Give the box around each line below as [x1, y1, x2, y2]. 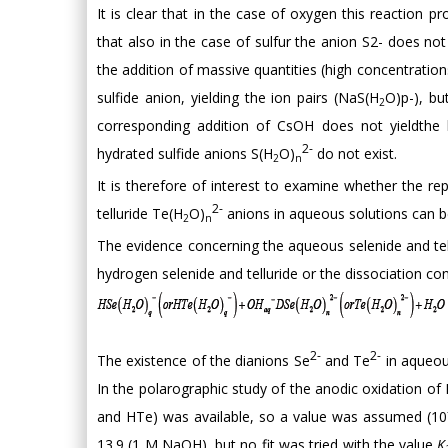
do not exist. [313, 144, 397, 163]
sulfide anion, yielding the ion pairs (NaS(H [97, 88, 380, 107]
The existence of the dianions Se [97, 351, 310, 370]
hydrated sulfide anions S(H [97, 144, 273, 163]
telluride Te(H [97, 204, 183, 223]
